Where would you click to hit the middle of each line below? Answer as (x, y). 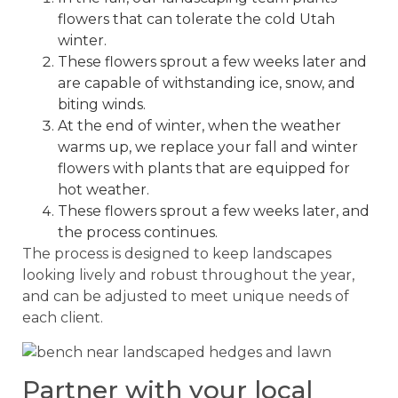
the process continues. (138, 233)
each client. (63, 318)
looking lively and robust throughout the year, (188, 275)
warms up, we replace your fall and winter (208, 147)
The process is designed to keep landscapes (177, 254)
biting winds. (102, 105)
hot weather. (103, 190)
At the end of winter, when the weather (199, 126)
